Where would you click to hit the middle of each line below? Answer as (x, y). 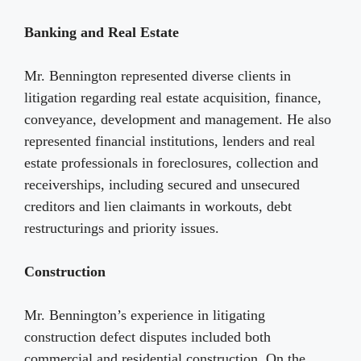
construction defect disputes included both (147, 337)
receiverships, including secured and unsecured (162, 185)
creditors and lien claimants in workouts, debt (158, 207)
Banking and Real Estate (102, 33)
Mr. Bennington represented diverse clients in (158, 76)
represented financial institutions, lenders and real (170, 141)
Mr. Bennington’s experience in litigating (145, 315)
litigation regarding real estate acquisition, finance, (173, 98)
